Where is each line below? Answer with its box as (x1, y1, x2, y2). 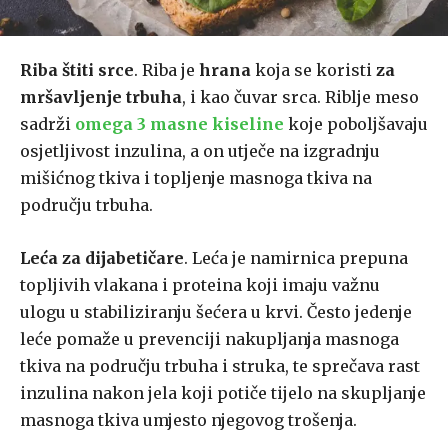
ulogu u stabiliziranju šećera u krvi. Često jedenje (20, 302, 412, 323)
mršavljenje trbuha (20, 87, 182, 108)
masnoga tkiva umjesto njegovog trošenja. (20, 410, 357, 431)
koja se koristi (251, 60, 376, 81)
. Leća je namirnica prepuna (184, 248, 408, 269)
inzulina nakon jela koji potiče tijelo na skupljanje (20, 383, 426, 404)
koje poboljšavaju (284, 114, 428, 135)
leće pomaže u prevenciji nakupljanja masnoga (20, 329, 399, 350)
